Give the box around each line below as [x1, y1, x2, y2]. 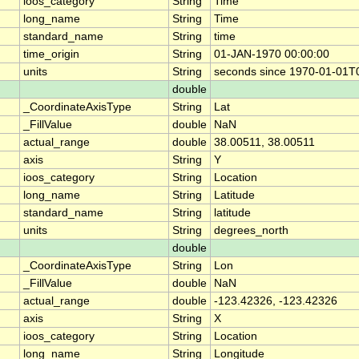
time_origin [23, 48, 79, 61]
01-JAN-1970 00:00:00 [214, 48, 329, 61]
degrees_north [214, 224, 288, 237]
